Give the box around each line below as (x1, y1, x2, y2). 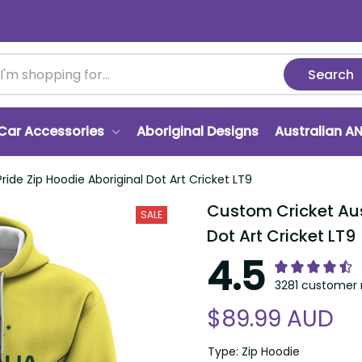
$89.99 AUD (207, 303, 334, 335)
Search (308, 65, 355, 84)
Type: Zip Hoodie (208, 343, 300, 360)
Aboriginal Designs (137, 122, 259, 141)
